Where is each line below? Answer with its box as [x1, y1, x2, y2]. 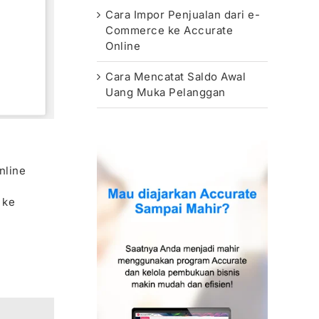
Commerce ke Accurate [105, 23, 233, 38]
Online [105, 39, 140, 53]
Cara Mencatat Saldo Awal [105, 70, 246, 84]
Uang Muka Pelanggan [105, 85, 226, 100]
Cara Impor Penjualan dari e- [105, 8, 260, 22]
